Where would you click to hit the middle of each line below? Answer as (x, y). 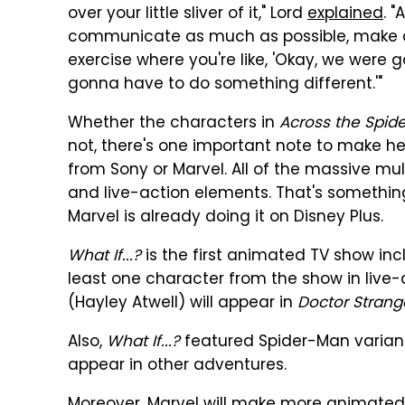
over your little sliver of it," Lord (188, 14)
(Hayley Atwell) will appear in (183, 304)
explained (345, 14)
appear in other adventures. (177, 366)
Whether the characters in (174, 124)
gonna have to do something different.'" (225, 85)
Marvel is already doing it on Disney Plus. (226, 218)
